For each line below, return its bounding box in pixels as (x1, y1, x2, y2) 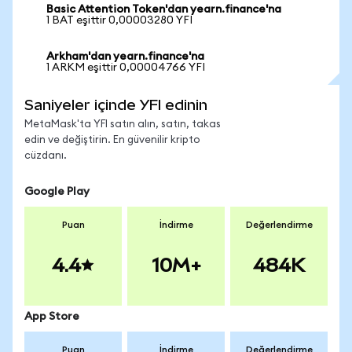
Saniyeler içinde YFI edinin (24, 97, 207, 113)
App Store (24, 311, 79, 322)
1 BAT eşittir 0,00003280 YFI (46, 15, 192, 26)
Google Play (24, 186, 90, 197)
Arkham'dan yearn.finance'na (46, 51, 204, 62)
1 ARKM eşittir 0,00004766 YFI (46, 62, 205, 73)
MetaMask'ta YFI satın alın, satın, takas (24, 119, 221, 130)
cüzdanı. (24, 151, 67, 161)
